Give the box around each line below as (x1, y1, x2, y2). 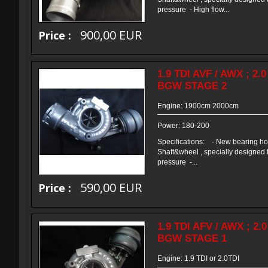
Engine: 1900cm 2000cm (157, 102, 239, 110)
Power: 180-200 (157, 121, 209, 130)
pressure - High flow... (157, 5, 229, 14)
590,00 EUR (77, 179, 145, 196)
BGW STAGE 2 (157, 80, 227, 92)
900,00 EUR (77, 27, 145, 43)
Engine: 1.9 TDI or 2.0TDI (157, 254, 239, 263)
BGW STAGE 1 (157, 233, 227, 244)
